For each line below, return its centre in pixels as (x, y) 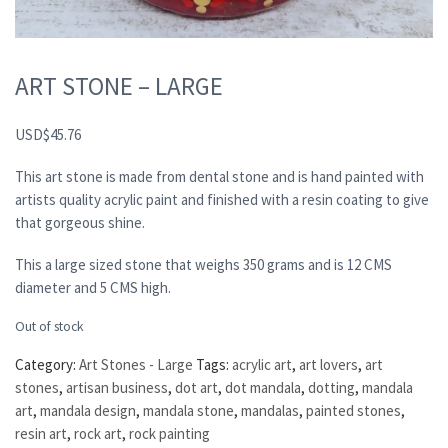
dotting (331, 388)
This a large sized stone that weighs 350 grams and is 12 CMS (203, 264)
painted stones (353, 411)
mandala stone (188, 411)
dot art (196, 388)
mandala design (88, 411)
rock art (98, 434)
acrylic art (262, 365)
